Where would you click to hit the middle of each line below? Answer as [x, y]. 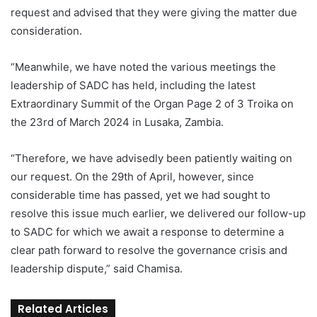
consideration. [46, 31]
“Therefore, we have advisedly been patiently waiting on [151, 158]
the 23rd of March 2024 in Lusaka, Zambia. [117, 122]
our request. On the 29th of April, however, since [132, 177]
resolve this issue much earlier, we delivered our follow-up [158, 214]
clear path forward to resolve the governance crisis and [149, 250]
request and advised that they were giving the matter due [154, 13]
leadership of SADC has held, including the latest [133, 86]
